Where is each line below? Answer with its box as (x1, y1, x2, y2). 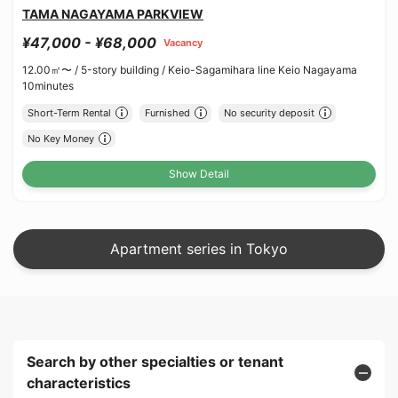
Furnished (144, 106, 190, 119)
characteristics (27, 374, 131, 393)
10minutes (22, 79, 74, 93)
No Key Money (27, 131, 94, 145)
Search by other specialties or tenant (27, 353, 283, 371)
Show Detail (169, 167, 229, 181)
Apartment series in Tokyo (110, 240, 288, 259)
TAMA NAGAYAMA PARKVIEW (22, 6, 203, 22)
